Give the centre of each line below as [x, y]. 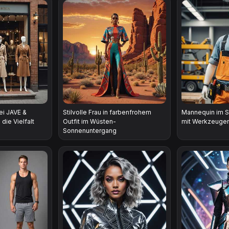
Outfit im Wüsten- [89, 121]
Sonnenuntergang [89, 130]
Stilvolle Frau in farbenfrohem [107, 112]
